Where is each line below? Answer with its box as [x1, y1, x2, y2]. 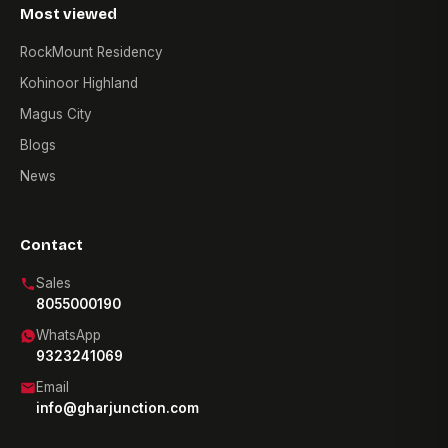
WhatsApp [36, 327, 101, 344]
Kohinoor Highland [20, 75, 138, 92]
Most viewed [20, 5, 117, 24]
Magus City [20, 106, 92, 123]
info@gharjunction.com [36, 400, 199, 417]
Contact [20, 236, 83, 255]
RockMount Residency [20, 44, 163, 61]
